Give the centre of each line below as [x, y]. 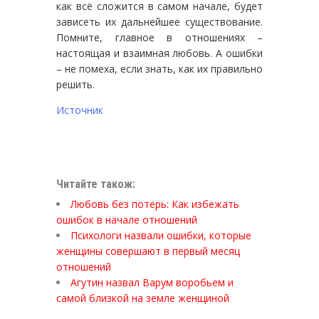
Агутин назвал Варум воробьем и [152, 282]
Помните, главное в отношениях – [159, 37]
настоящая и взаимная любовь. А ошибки [159, 53]
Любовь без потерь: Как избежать [155, 204]
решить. [75, 84]
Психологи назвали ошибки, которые [161, 235]
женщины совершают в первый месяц [148, 251]
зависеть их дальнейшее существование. [159, 21]
